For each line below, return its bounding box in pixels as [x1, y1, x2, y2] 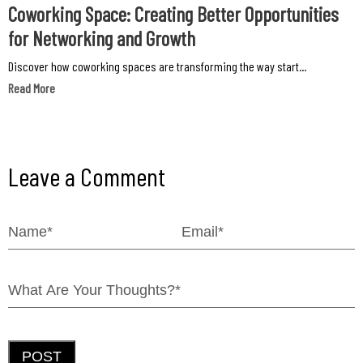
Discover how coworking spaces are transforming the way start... [8, 58, 306, 75]
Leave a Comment [8, 160, 165, 192]
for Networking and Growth [8, 26, 195, 51]
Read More [8, 80, 55, 96]
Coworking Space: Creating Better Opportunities [8, 2, 339, 27]
